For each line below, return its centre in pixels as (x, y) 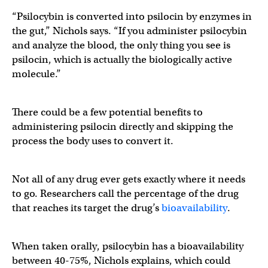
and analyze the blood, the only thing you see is (121, 45)
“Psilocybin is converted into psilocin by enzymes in (132, 16)
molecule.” (36, 74)
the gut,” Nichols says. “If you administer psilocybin (130, 31)
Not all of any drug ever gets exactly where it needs (129, 179)
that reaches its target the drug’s (87, 208)
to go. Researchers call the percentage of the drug (125, 193)
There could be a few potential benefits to (107, 112)
